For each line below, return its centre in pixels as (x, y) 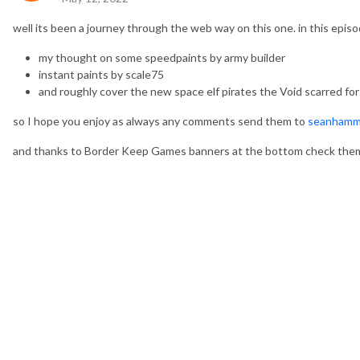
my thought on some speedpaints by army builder (162, 57)
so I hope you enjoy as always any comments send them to (160, 121)
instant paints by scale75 (101, 74)
